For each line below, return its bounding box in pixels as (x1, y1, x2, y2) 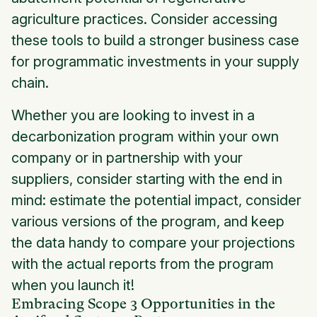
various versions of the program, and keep (11, 213, 284, 231)
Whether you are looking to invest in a (11, 107, 255, 125)
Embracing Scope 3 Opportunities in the (11, 296, 275, 313)
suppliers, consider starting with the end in (11, 171, 282, 188)
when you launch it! (11, 277, 134, 294)
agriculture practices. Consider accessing (11, 11, 277, 28)
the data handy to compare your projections (11, 234, 295, 252)
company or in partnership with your (11, 149, 243, 167)
